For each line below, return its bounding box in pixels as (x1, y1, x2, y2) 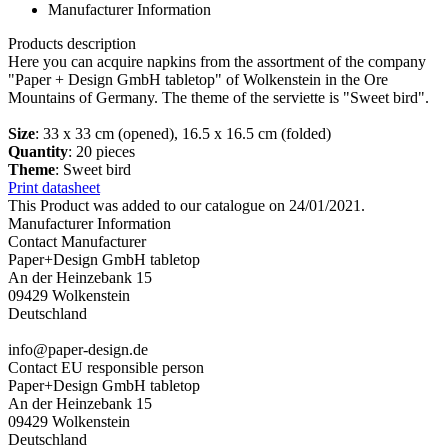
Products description (8, 34, 136, 52)
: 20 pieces (68, 142, 135, 160)
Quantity (8, 142, 68, 160)
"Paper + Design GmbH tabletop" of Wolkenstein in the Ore (8, 70, 388, 88)
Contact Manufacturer (8, 232, 146, 250)
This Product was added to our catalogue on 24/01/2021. (8, 196, 365, 214)
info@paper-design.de (8, 340, 148, 358)
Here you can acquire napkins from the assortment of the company (8, 52, 426, 70)
